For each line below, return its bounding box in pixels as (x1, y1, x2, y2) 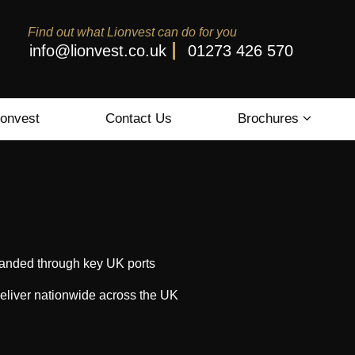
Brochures (237, 110, 303, 126)
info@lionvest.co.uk (29, 41, 166, 59)
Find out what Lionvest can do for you (28, 25, 238, 39)
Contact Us (105, 110, 173, 126)
